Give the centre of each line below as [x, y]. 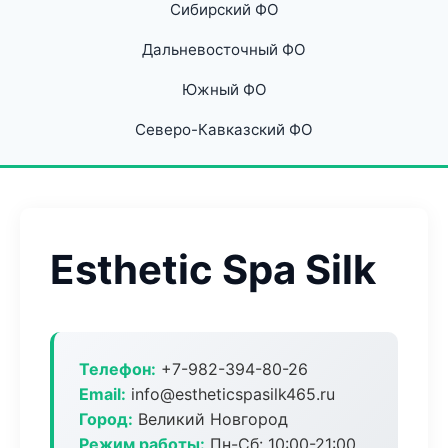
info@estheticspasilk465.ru [230, 394]
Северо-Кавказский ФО [224, 129]
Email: [102, 394]
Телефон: [117, 369]
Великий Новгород [210, 419]
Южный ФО [224, 89]
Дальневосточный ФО [224, 49]
